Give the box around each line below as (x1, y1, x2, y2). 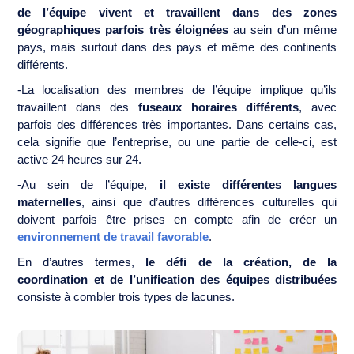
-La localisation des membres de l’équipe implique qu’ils (17, 83, 337, 96)
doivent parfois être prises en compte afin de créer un (17, 213, 337, 226)
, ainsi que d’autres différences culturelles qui (81, 195, 337, 209)
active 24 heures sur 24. (17, 153, 141, 166)
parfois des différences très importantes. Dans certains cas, (17, 118, 337, 131)
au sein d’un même (228, 23, 337, 36)
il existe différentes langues (159, 178, 337, 191)
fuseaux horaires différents (138, 100, 299, 114)
